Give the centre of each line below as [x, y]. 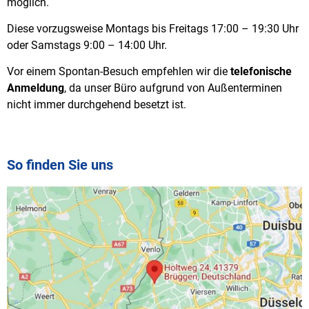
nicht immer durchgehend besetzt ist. [97, 105]
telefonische [261, 72]
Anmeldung [36, 88]
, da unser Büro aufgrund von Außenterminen [173, 88]
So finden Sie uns [60, 165]
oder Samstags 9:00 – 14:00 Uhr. [87, 45]
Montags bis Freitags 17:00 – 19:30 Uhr [202, 28]
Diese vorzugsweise [56, 28]
